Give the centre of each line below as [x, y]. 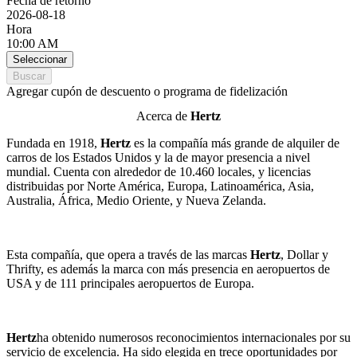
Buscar [29, 76]
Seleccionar [40, 59]
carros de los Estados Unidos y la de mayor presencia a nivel [158, 158]
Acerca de [163, 116]
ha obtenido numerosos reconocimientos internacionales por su [194, 338]
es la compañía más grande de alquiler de [235, 143]
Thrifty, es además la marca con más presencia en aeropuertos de [168, 269]
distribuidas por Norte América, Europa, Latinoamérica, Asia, [160, 186]
